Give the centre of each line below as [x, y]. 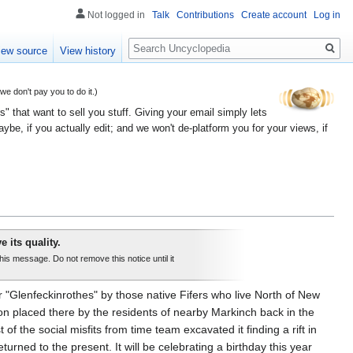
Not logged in [116, 15]
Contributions [205, 15]
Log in [327, 15]
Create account [274, 15]
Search [154, 40]
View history [88, 51]
